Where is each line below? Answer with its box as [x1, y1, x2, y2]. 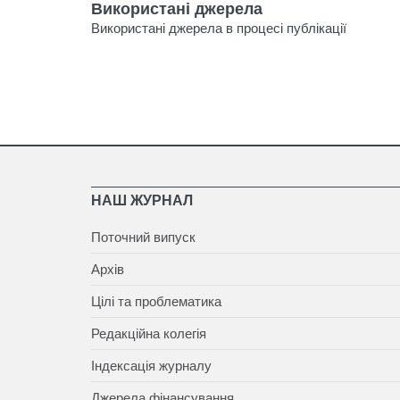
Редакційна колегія [91, 326, 206, 342]
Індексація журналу [91, 358, 212, 374]
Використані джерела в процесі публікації [91, 21, 346, 37]
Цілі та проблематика [91, 294, 221, 310]
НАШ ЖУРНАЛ [91, 193, 193, 209]
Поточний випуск [91, 229, 196, 246]
